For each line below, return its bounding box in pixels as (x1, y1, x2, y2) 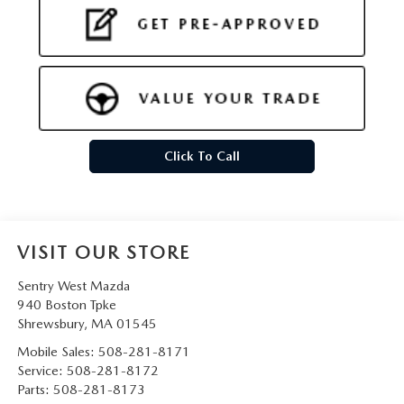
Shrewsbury (16, 315, 84, 332)
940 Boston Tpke (16, 296, 116, 313)
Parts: (16, 381, 53, 398)
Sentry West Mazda (16, 277, 130, 294)
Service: (16, 362, 67, 379)
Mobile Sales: (16, 343, 95, 360)
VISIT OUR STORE (16, 241, 190, 263)
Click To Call (164, 148, 240, 163)
